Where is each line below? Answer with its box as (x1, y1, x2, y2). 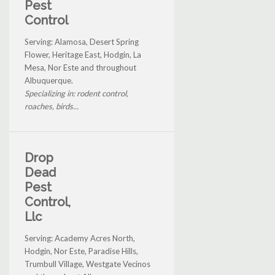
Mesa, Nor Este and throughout (25, 62, 136, 72)
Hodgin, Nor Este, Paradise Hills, (25, 246, 138, 256)
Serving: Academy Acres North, (25, 233, 135, 243)
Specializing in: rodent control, (25, 88, 128, 98)
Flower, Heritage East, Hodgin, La (25, 49, 141, 60)
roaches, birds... (25, 101, 79, 111)
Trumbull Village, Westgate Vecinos (25, 258, 150, 269)
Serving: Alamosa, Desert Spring (25, 36, 139, 47)
